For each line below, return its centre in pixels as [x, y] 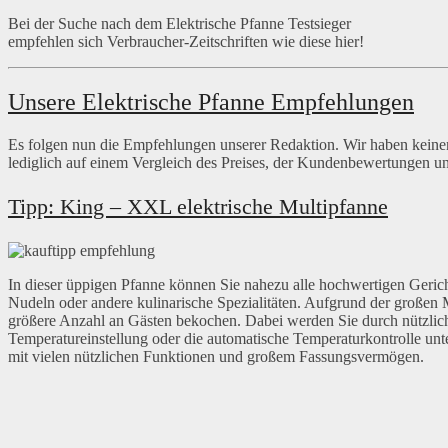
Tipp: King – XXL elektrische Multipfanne [198, 207]
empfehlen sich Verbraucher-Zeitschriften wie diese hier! [186, 42]
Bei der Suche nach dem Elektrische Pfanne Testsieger [179, 24]
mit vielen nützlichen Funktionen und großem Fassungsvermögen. [216, 357]
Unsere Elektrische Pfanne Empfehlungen [211, 102]
